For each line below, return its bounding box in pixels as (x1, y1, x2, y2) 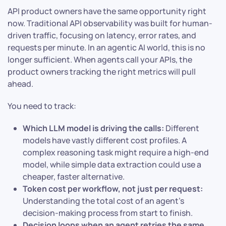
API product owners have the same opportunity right (8, 6, 206, 17)
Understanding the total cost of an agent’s (23, 195, 184, 207)
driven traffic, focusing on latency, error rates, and (8, 30, 196, 41)
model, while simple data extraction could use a (23, 159, 201, 171)
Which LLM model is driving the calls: (23, 123, 164, 134)
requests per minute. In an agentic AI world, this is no (8, 42, 205, 53)
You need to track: (8, 100, 76, 112)
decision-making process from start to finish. (23, 207, 193, 219)
